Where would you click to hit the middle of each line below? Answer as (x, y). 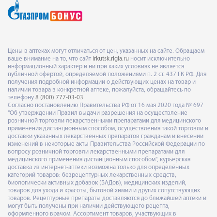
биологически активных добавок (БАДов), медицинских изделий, (97, 183)
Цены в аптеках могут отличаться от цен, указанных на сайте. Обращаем (106, 51)
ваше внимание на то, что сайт (50, 59)
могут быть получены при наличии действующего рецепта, (89, 206)
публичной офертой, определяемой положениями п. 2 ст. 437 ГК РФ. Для (107, 74)
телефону (22, 97)
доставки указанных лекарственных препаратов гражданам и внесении (106, 136)
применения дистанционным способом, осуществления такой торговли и (108, 128)
